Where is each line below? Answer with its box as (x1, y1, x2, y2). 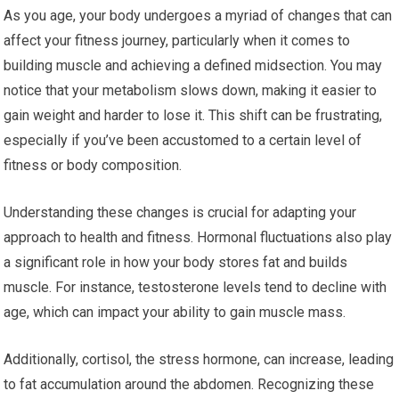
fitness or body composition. (4, 157, 183, 175)
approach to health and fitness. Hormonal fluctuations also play (4, 229, 393, 247)
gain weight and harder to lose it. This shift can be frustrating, (4, 107, 383, 125)
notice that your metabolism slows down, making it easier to (4, 82, 378, 100)
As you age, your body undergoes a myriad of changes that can (4, 7, 393, 25)
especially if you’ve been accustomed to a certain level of (4, 132, 362, 150)
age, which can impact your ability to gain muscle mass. (4, 304, 346, 322)
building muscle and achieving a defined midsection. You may (4, 57, 383, 75)
